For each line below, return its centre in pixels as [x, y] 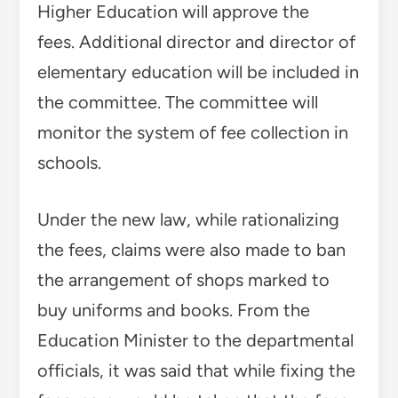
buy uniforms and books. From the [173, 310]
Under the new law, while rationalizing [188, 219]
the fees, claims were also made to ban [191, 249]
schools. [69, 162]
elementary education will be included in [198, 72]
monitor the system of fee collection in [192, 132]
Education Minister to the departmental [195, 340]
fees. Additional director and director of [196, 41]
